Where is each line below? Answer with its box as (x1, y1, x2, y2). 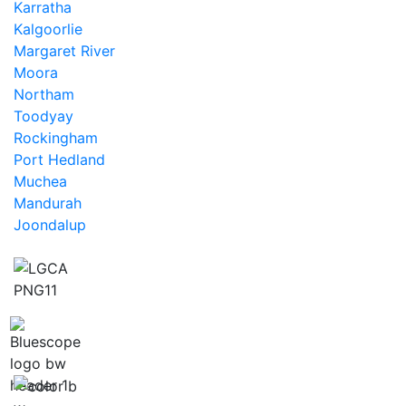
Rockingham (14, 129, 98, 147)
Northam (14, 85, 74, 103)
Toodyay (14, 107, 73, 125)
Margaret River (14, 42, 115, 60)
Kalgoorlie (14, 20, 82, 38)
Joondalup (14, 216, 86, 234)
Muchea (14, 172, 67, 190)
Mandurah (14, 194, 82, 212)
